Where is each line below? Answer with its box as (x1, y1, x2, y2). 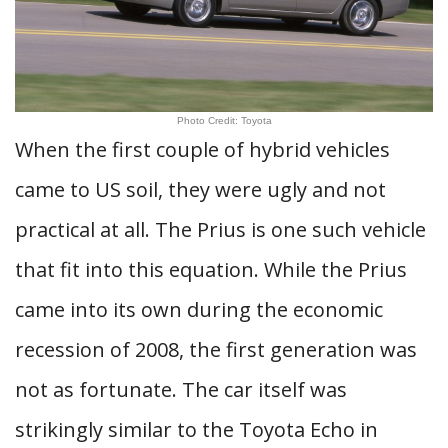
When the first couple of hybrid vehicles (15, 136, 390, 163)
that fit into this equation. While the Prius (15, 256, 407, 283)
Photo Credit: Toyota (176, 115, 272, 126)
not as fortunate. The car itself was (15, 376, 347, 403)
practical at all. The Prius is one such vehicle (15, 216, 426, 243)
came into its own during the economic (15, 296, 383, 323)
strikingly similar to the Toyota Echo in (15, 416, 378, 443)
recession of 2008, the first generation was (15, 336, 417, 363)
